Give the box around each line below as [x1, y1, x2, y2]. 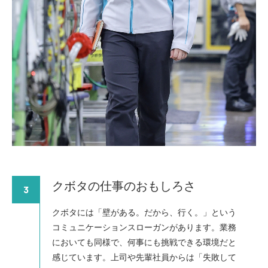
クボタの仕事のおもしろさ [52, 179, 196, 193]
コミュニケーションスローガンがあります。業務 [52, 223, 236, 233]
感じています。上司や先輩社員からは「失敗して [52, 252, 236, 263]
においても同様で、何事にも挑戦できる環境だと [52, 237, 236, 248]
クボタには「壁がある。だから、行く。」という [52, 208, 236, 218]
